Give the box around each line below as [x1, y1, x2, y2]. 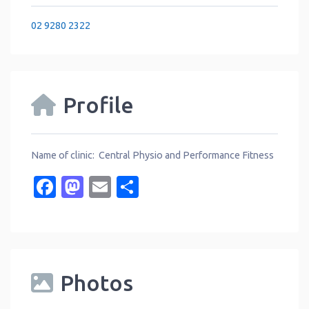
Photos [60, 270, 133, 296]
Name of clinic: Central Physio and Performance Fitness [31, 150, 274, 161]
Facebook [56, 175, 154, 200]
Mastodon [83, 175, 186, 200]
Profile [63, 92, 134, 117]
